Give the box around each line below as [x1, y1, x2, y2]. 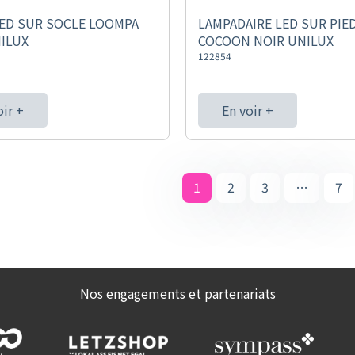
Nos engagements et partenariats [79, 283, 276, 303]
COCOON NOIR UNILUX [197, 31, 334, 50]
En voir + [221, 101, 273, 120]
